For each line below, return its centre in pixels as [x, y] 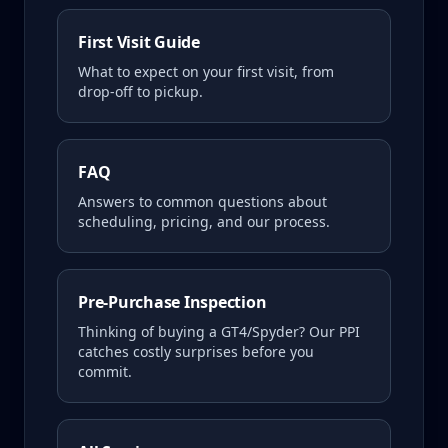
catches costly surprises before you [196, 351]
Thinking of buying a [149, 331]
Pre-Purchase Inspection [172, 302]
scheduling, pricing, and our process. [204, 221]
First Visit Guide [139, 42]
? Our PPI [329, 331]
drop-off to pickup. [140, 91]
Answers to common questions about [202, 201]
